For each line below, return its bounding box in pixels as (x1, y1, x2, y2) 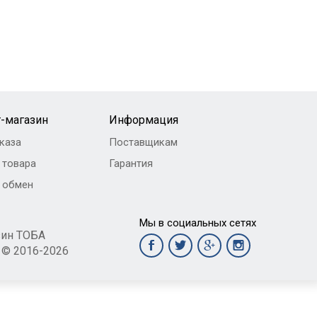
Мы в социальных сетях (139, 216, 256, 229)
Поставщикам (108, 135, 178, 149)
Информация (108, 113, 178, 127)
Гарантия (108, 156, 153, 170)
